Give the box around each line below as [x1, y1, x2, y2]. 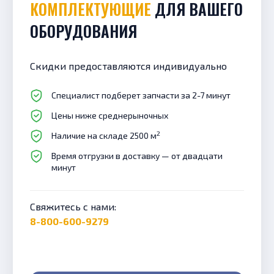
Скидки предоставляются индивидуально [35, 60, 227, 72]
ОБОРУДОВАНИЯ [30, 20, 137, 43]
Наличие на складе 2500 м [51, 130, 157, 141]
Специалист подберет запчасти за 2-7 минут [51, 90, 231, 101]
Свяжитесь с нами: [30, 201, 116, 213]
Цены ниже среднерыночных [51, 110, 168, 121]
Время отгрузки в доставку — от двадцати [51, 150, 223, 161]
